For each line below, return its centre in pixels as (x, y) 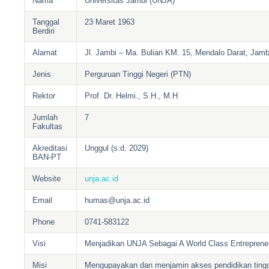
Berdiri (44, 31)
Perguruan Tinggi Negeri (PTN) (138, 74)
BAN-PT (47, 157)
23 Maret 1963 (110, 22)
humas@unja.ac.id (117, 201)
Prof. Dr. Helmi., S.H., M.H (131, 96)
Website (47, 179)
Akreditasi (50, 148)
